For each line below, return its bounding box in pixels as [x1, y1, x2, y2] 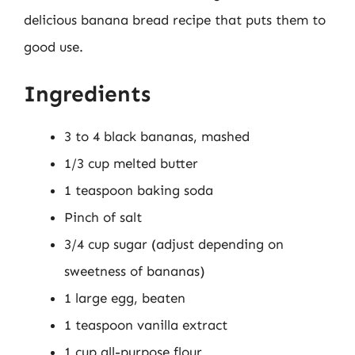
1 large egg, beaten [64, 289, 185, 306]
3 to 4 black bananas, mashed [64, 128, 250, 144]
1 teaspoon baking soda [64, 181, 213, 198]
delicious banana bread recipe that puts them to [24, 12, 326, 28]
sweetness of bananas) [64, 262, 205, 279]
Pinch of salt [64, 208, 142, 225]
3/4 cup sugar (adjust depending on [64, 235, 284, 252]
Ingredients [24, 80, 151, 107]
